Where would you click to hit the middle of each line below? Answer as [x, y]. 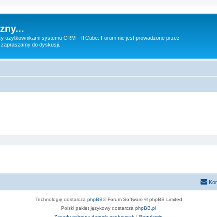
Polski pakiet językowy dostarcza [98, 208]
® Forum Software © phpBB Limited [142, 199]
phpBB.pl [146, 208]
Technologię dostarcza [61, 199]
